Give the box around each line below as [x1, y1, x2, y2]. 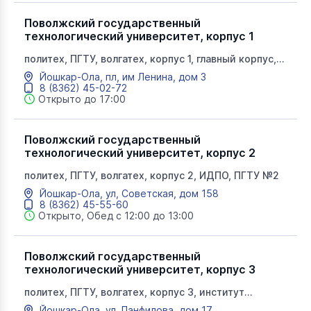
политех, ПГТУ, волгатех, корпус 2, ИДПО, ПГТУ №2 [24, 169, 279, 181]
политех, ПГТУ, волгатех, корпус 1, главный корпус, [24, 53, 276, 65]
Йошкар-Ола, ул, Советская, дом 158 [40, 187, 219, 199]
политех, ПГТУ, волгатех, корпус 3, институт [24, 286, 244, 298]
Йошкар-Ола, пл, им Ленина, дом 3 [40, 71, 206, 83]
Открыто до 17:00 [38, 93, 126, 105]
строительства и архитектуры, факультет [24, 297, 232, 309]
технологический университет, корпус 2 [24, 146, 255, 160]
